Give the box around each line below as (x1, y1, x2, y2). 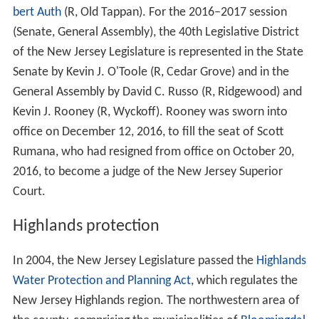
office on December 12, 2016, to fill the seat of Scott (12, 125, 283, 140)
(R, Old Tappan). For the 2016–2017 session (61, 6, 287, 20)
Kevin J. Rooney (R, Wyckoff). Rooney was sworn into (12, 105, 288, 120)
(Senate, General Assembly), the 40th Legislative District (12, 26, 299, 40)
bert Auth (12, 6, 61, 20)
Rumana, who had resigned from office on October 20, (12, 145, 294, 159)
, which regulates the (190, 274, 298, 288)
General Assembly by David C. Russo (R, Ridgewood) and (12, 85, 302, 100)
